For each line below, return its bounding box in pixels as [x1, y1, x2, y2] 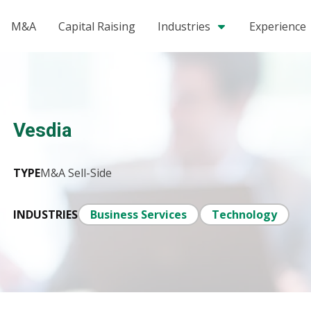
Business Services [90, 207, 187, 223]
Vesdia [13, 119, 72, 142]
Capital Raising [58, 18, 135, 34]
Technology [212, 207, 278, 223]
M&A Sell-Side [40, 165, 112, 181]
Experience [249, 18, 306, 34]
